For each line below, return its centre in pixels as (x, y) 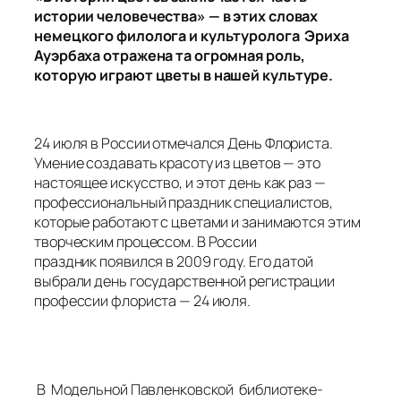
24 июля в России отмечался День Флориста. (183, 144)
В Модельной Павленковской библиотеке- (179, 389)
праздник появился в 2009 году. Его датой (174, 262)
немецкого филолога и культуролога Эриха (192, 35)
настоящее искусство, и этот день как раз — (180, 183)
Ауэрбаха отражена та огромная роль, (170, 55)
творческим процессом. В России (145, 242)
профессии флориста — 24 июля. (143, 301)
